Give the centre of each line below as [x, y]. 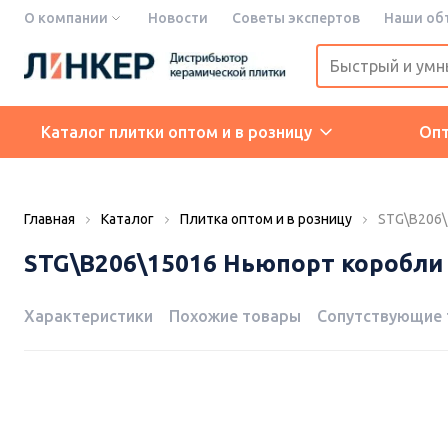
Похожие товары [235, 316]
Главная [49, 219]
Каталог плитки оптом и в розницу [176, 132]
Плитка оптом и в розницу [266, 219]
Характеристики [88, 316]
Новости [178, 18]
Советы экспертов [296, 18]
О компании [66, 18]
